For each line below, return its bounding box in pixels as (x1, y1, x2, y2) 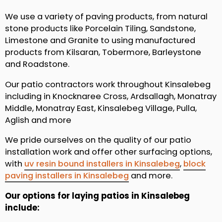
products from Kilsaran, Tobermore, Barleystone (5, 47, 201, 58)
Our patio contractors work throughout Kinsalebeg (5, 78, 211, 90)
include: (5, 202, 40, 214)
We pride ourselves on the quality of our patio (5, 134, 191, 146)
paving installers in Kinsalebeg (5, 170, 129, 182)
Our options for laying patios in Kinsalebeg (5, 190, 190, 202)
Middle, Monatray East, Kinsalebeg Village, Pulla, (5, 102, 197, 114)
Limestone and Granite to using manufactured (5, 35, 195, 47)
